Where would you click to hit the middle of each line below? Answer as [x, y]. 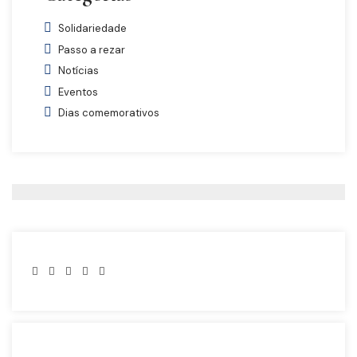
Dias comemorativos [109, 113]
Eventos [78, 92]
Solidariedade [92, 29]
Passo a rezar [92, 49]
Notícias [78, 71]
